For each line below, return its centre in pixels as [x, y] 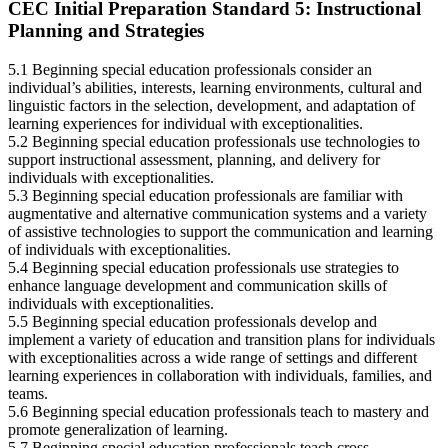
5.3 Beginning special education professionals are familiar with [205, 196]
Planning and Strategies [106, 31]
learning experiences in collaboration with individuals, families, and [220, 376]
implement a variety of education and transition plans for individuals [221, 340]
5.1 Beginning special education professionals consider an [190, 70]
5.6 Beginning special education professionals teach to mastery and [218, 412]
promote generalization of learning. [118, 430]
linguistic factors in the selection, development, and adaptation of [211, 106]
